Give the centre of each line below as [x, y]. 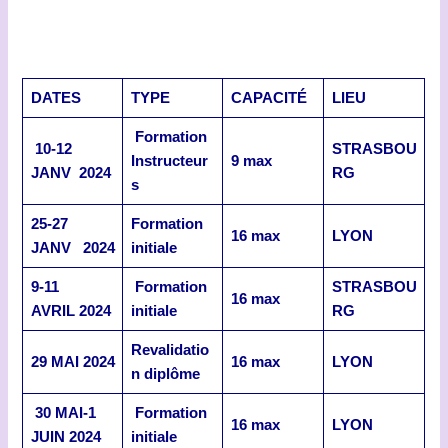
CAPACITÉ [268, 97]
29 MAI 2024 [72, 361]
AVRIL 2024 [70, 310]
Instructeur [169, 160]
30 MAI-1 [63, 412]
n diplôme [165, 373]
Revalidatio [169, 349]
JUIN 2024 [65, 436]
